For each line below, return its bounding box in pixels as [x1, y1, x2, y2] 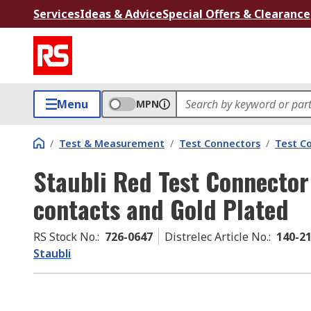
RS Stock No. [33, 229, 97, 244]
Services [33, 6, 80, 22]
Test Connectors [179, 137, 260, 150]
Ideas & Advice [80, 6, 162, 22]
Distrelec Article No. [165, 229, 269, 244]
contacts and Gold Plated [33, 190, 289, 227]
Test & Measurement [59, 137, 165, 150]
